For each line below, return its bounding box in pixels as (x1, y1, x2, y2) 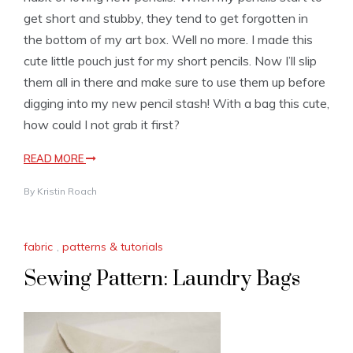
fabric (24, 240, 53, 255)
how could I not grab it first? (24, 117, 180, 133)
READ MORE (24, 152, 86, 165)
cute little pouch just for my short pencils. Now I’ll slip (24, 53, 317, 69)
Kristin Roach (37, 185, 97, 198)
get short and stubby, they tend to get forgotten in (24, 10, 308, 27)
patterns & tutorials (62, 240, 163, 255)
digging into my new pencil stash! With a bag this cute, (24, 95, 329, 112)
